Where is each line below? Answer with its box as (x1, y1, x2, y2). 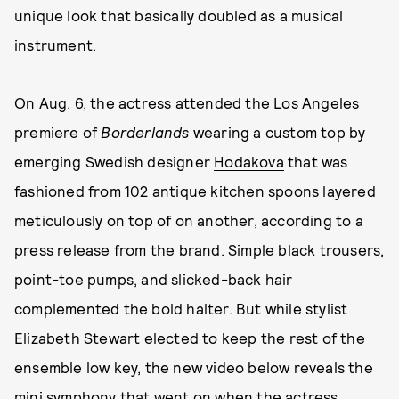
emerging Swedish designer (14, 152, 215, 170)
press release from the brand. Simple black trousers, (14, 240, 385, 258)
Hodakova (214, 152, 284, 170)
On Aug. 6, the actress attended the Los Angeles (14, 94, 360, 111)
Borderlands (101, 123, 190, 141)
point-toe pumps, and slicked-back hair (14, 270, 293, 288)
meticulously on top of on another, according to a (14, 211, 363, 229)
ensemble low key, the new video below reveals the (14, 358, 373, 376)
